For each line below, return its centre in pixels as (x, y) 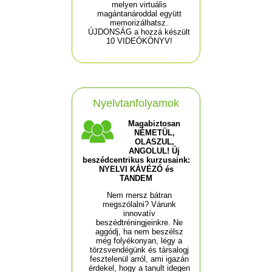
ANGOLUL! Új (154, 151)
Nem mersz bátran (139, 195)
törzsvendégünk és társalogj (139, 250)
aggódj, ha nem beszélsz (139, 232)
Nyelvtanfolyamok (136, 104)
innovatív (139, 214)
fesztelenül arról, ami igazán (139, 259)
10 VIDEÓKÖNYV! (139, 41)
